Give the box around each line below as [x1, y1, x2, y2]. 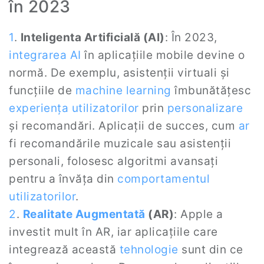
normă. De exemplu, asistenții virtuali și [9, 66, 230, 80]
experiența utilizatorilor [9, 101, 139, 115]
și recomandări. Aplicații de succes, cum [9, 119, 239, 133]
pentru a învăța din [9, 172, 117, 186]
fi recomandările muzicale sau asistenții [9, 137, 231, 150]
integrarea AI [9, 48, 81, 62]
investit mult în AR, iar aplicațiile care [9, 225, 218, 239]
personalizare [167, 101, 243, 115]
